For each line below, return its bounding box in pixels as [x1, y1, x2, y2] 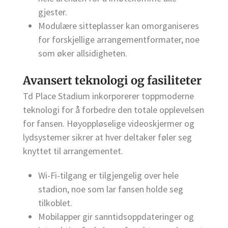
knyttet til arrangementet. [23, 145, 123, 157]
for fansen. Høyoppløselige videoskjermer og [23, 118, 194, 130]
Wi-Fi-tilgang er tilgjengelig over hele [38, 169, 179, 181]
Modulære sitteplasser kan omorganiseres [38, 20, 199, 32]
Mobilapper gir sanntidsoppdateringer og [38, 210, 194, 222]
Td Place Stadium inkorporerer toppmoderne [23, 90, 194, 102]
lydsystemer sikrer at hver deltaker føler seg [23, 131, 192, 144]
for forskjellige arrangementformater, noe [38, 34, 199, 46]
